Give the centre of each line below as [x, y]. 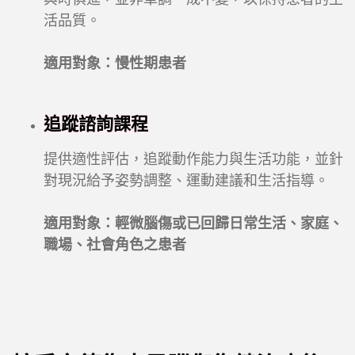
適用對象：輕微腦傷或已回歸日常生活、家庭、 [193, 224]
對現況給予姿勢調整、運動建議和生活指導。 [186, 181]
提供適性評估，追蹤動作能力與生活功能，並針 [193, 160]
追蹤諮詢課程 [96, 124]
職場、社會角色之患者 [115, 245]
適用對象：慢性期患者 [115, 64]
